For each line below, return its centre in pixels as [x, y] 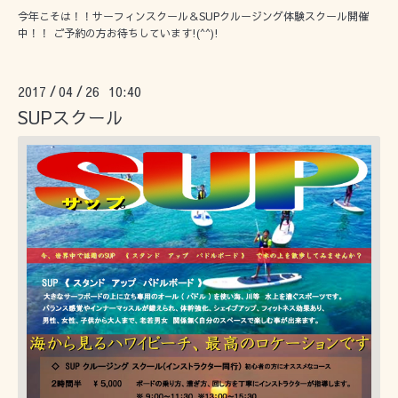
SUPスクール [71, 117]
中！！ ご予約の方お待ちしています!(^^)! [118, 33]
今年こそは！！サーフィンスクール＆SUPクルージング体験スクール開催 [193, 16]
